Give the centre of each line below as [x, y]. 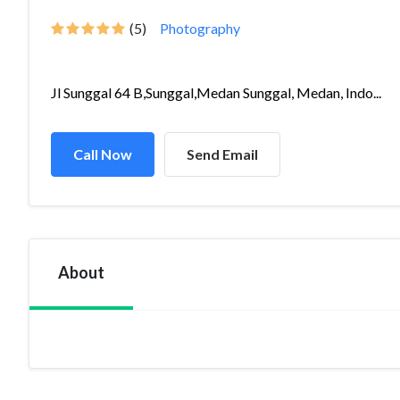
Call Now [103, 154]
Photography [200, 28]
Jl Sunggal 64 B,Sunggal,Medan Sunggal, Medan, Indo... [216, 92]
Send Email [222, 154]
